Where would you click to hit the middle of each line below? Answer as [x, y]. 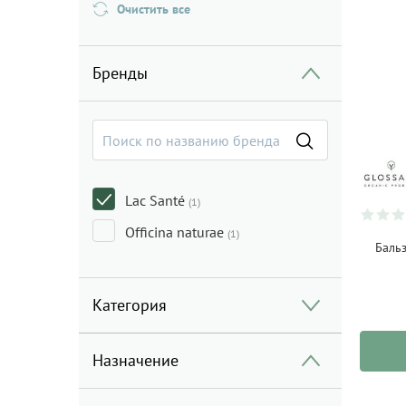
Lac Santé [157, 200]
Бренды [120, 73]
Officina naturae [176, 232]
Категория [130, 305]
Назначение [135, 360]
